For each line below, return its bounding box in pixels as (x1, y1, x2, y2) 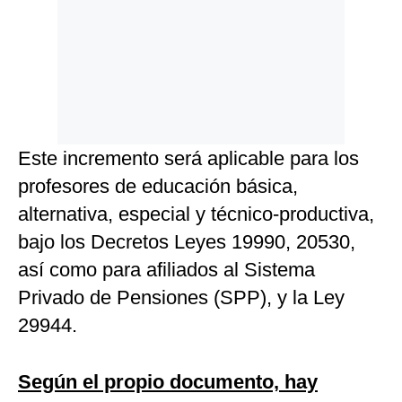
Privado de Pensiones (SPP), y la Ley (18, 286, 345, 310)
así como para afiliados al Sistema (18, 258, 315, 282)
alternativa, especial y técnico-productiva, (18, 203, 374, 226)
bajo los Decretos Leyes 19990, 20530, (18, 231, 355, 254)
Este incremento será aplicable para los (18, 147, 359, 170)
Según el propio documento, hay (18, 371, 318, 394)
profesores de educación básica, (18, 175, 298, 198)
